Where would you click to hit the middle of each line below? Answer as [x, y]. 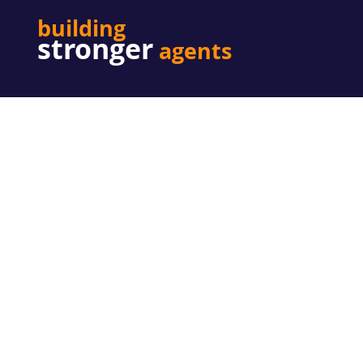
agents [195, 51]
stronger [95, 49]
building [81, 28]
